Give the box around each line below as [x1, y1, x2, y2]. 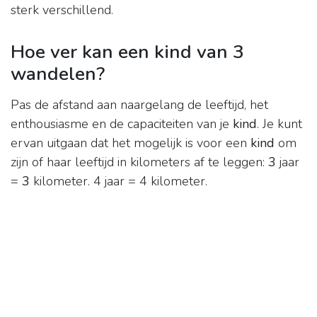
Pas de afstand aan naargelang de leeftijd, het [11, 96, 268, 114]
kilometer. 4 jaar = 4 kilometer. [30, 173, 207, 190]
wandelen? [11, 61, 105, 87]
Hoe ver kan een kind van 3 [11, 39, 244, 65]
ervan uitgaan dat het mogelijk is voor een [11, 134, 250, 152]
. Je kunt [257, 115, 302, 133]
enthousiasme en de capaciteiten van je [11, 115, 233, 133]
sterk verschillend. [11, 1, 113, 19]
